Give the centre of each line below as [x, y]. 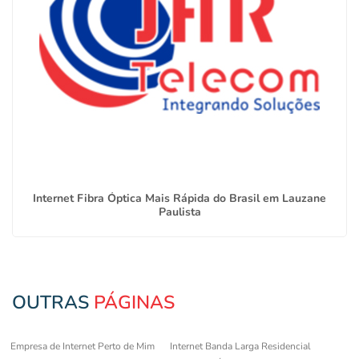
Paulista [179, 212]
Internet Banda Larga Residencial [240, 346]
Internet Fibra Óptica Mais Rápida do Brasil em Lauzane [179, 198]
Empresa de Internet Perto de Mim [83, 346]
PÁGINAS [134, 302]
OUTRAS [53, 302]
